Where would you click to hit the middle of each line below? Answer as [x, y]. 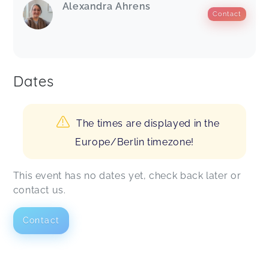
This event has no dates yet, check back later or [127, 175]
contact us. [39, 190]
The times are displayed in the [148, 123]
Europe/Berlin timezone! [134, 142]
